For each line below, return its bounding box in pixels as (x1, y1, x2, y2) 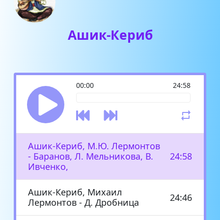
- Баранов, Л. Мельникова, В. (28, 150, 153, 162)
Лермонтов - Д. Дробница (28, 196, 139, 208)
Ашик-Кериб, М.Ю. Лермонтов (28, 139, 160, 152)
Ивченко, (28, 160, 68, 172)
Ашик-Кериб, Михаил (28, 186, 122, 198)
